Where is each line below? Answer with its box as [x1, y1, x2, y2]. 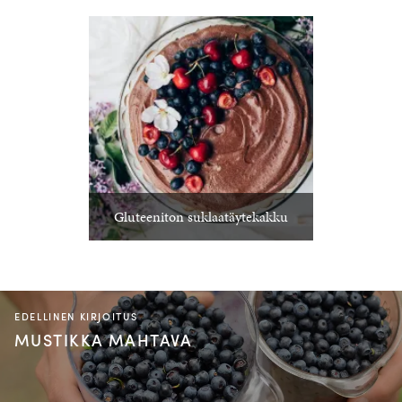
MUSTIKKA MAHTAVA [14, 328, 193, 351]
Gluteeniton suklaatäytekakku [114, 206, 288, 227]
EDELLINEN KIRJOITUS [14, 309, 138, 323]
